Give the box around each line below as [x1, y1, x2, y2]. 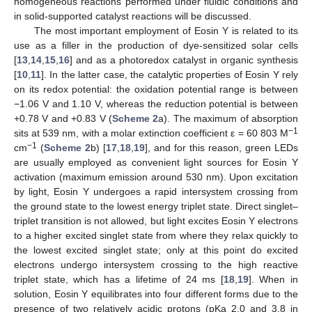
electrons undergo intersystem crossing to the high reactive [14, 258, 298, 270]
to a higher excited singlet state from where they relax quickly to [14, 229, 298, 241]
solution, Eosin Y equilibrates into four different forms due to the [14, 288, 298, 299]
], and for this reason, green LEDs [145, 141, 298, 153]
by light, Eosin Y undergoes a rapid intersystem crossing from [14, 185, 298, 197]
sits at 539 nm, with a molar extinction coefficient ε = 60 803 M [14, 127, 288, 139]
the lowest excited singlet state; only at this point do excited [14, 244, 298, 256]
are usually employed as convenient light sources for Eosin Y [14, 156, 298, 168]
